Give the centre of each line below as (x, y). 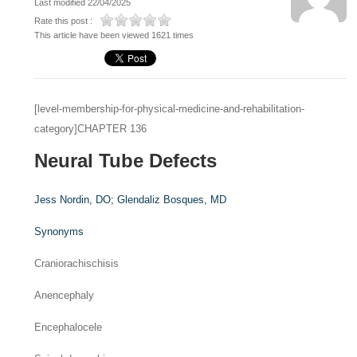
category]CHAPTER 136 (91, 129)
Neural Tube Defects (126, 161)
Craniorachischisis (77, 263)
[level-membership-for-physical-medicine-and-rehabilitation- (170, 109)
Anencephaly (65, 295)
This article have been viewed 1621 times (114, 35)
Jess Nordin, (65, 200)
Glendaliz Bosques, (164, 200)
